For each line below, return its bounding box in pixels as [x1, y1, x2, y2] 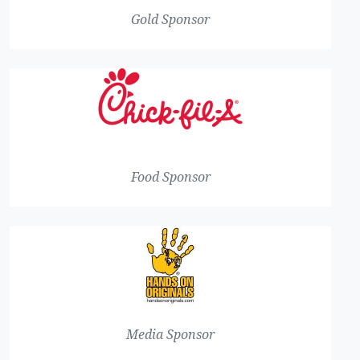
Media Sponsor [126, 327, 215, 342]
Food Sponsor [130, 170, 211, 185]
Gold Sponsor [131, 12, 210, 27]
